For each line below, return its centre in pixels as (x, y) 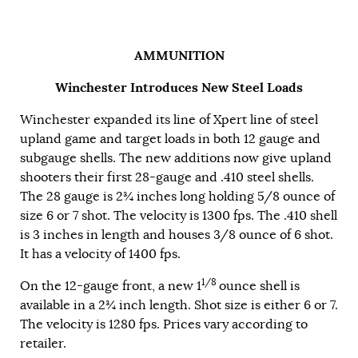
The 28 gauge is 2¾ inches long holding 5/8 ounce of (177, 196)
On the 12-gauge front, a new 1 (111, 286)
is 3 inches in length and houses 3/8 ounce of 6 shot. (177, 235)
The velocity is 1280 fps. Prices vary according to (164, 324)
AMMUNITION (179, 55)
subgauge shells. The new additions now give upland (176, 158)
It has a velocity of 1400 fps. (100, 254)
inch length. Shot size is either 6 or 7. (227, 305)
